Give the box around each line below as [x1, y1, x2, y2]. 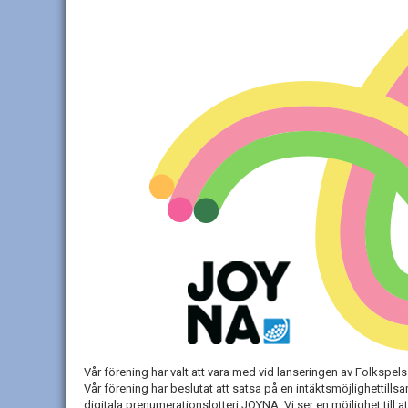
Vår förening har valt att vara [84, 365, 232, 379]
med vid [232, 365, 274, 379]
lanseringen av [277, 365, 355, 379]
